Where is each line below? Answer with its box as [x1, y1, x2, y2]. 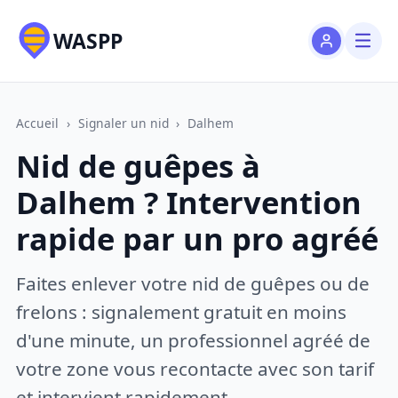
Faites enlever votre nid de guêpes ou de [16, 270, 370, 296]
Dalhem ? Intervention [16, 181, 362, 224]
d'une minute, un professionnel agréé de [16, 327, 371, 353]
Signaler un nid [77, 114, 169, 131]
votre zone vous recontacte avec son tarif [16, 355, 375, 381]
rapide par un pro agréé [16, 218, 379, 260]
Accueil [16, 114, 60, 131]
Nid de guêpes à [16, 145, 261, 187]
